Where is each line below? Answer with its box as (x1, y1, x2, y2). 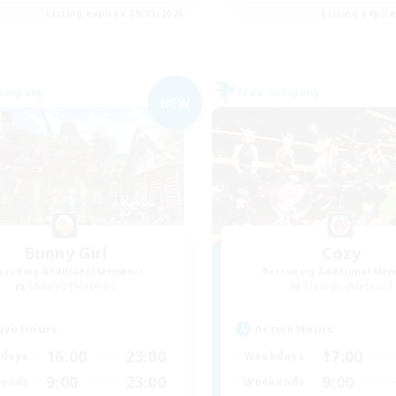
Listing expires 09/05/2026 (46, 7, 184, 20)
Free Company (237, 85, 321, 101)
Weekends (243, 374, 305, 390)
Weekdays (243, 348, 305, 364)
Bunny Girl (23, 242, 108, 264)
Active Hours (255, 320, 334, 337)
